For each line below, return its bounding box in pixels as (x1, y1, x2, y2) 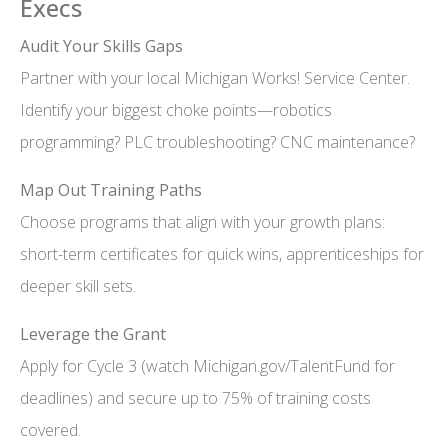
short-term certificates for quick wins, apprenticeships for (20, 243, 424, 266)
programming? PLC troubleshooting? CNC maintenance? (20, 131, 415, 154)
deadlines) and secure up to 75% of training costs (20, 387, 371, 410)
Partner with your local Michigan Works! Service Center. (20, 67, 410, 90)
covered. (20, 419, 81, 442)
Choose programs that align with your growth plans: (20, 211, 385, 234)
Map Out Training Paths (20, 179, 202, 202)
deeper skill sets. (20, 275, 136, 298)
